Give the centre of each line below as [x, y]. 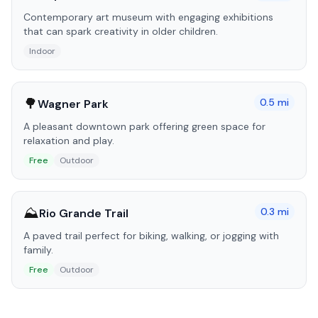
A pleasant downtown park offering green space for [144, 126]
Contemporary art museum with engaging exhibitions [148, 17]
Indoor [42, 51]
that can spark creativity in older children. [121, 31]
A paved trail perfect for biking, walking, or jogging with [151, 236]
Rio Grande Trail [84, 213]
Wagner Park [73, 104]
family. [38, 250]
